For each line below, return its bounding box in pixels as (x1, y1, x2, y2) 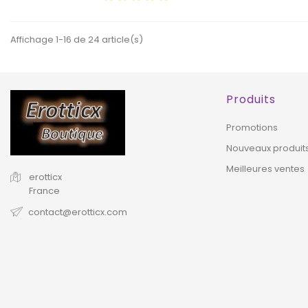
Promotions (226, 121, 278, 135)
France (29, 184, 60, 198)
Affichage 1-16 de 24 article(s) (10, 33, 143, 47)
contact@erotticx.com (28, 206, 127, 219)
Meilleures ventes (226, 162, 305, 176)
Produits (226, 91, 276, 108)
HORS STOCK (23, 107, 96, 124)
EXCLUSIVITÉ (127, 67, 185, 81)
